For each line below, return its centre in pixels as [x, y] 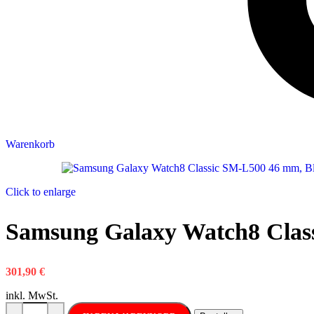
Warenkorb [30, 144]
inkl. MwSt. [32, 296]
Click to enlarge [41, 192]
